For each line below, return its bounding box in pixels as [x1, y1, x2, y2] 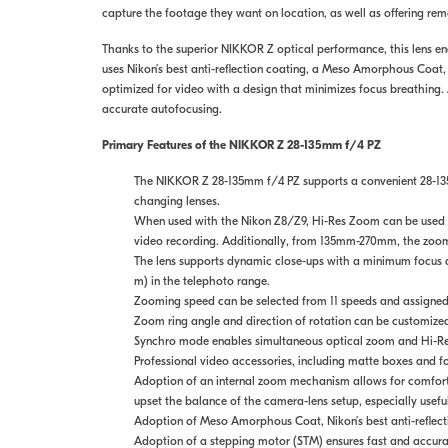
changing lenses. [133, 194, 220, 208]
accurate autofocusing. [101, 102, 222, 116]
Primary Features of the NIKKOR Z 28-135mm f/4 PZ [101, 138, 381, 152]
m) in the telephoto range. [133, 274, 270, 288]
